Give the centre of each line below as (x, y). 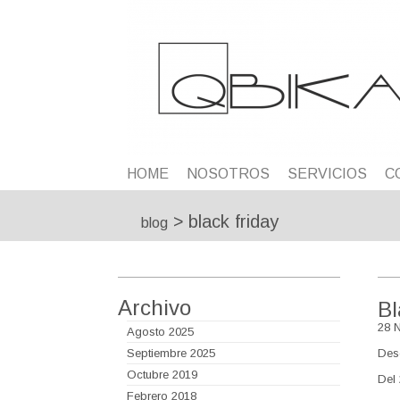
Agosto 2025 (160, 332)
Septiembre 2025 (171, 353)
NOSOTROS (229, 174)
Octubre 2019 (162, 375)
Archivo (154, 308)
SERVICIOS (328, 174)
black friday (231, 221)
